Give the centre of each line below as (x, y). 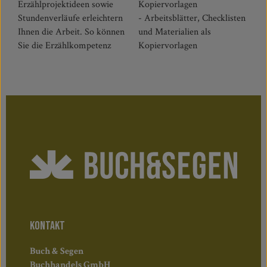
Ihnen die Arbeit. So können (71, 32)
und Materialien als (175, 32)
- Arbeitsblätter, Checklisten (192, 18)
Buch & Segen (57, 251)
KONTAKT (47, 226)
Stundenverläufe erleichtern (70, 18)
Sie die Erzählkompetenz (64, 46)
